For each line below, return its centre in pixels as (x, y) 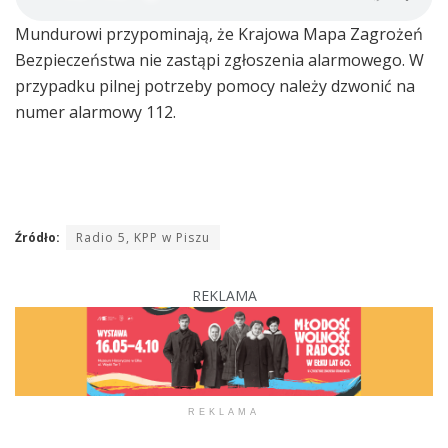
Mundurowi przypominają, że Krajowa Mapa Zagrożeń (219, 33)
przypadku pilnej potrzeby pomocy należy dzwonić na (215, 85)
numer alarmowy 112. (95, 111)
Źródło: (37, 237)
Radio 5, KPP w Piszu (143, 237)
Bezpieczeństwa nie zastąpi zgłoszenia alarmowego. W (219, 59)
